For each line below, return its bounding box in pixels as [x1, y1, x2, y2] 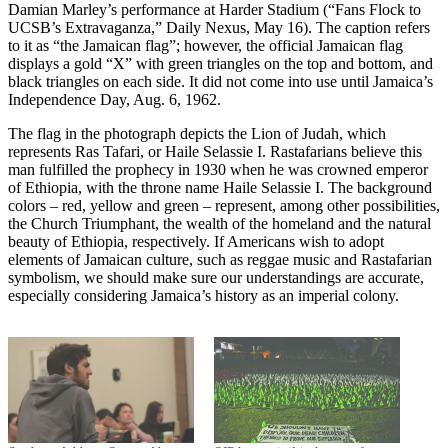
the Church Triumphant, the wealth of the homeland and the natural [8, 214, 431, 232]
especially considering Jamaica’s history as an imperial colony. [8, 286, 399, 304]
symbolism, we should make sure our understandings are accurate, [8, 268, 424, 286]
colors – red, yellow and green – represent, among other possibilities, [8, 196, 440, 214]
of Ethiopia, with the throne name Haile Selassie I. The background [8, 178, 432, 196]
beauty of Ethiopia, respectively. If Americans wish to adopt [8, 232, 384, 250]
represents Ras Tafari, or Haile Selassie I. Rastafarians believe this [8, 142, 422, 160]
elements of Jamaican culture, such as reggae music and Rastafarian [8, 250, 432, 268]
